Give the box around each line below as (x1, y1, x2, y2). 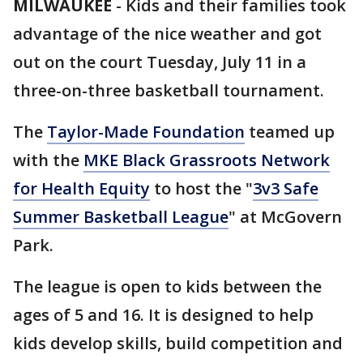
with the (13, 149, 83, 171)
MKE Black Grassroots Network (83, 149, 330, 171)
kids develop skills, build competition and (13, 332, 343, 354)
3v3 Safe (253, 177, 318, 199)
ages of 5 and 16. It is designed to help (13, 304, 314, 326)
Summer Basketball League (13, 206, 228, 228)
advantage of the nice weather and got (13, 23, 322, 45)
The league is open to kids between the (13, 275, 322, 297)
